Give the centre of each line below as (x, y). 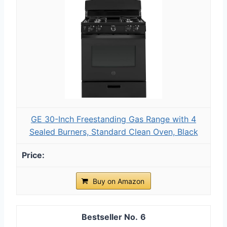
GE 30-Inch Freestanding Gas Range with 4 (113, 119)
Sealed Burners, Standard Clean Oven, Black (113, 131)
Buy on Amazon (119, 181)
